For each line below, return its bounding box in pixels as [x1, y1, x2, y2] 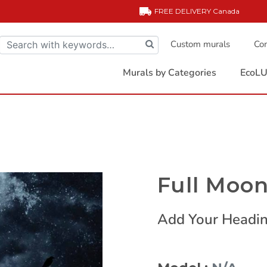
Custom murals [170, 38, 230, 50]
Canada [213, 7, 240, 15]
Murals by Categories [123, 66, 216, 79]
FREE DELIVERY [154, 7, 213, 15]
